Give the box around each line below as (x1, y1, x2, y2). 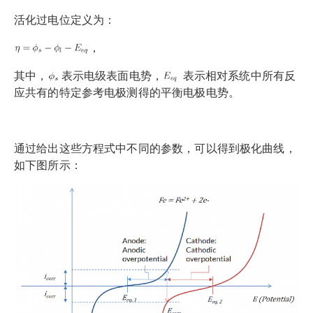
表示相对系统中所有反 (178, 68, 296, 82)
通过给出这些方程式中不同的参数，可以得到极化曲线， (14, 140, 296, 154)
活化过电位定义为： (14, 12, 116, 26)
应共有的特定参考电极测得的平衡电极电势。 (14, 85, 240, 99)
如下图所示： (14, 157, 82, 171)
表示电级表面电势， (59, 68, 163, 82)
